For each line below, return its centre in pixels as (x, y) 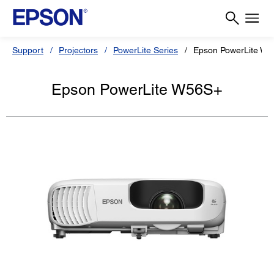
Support (28, 50)
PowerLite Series (146, 50)
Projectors (78, 50)
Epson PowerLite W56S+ (137, 90)
